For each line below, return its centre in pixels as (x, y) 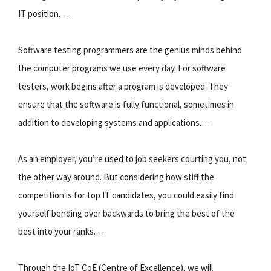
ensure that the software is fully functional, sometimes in (126, 104)
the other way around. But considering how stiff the (116, 177)
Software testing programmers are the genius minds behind (130, 50)
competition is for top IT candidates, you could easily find (126, 195)
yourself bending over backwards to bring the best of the (126, 213)
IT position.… (44, 13)
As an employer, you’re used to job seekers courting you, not (132, 158)
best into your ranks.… (61, 231)
